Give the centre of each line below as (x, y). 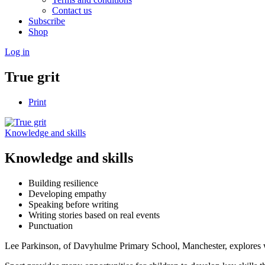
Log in (17, 52)
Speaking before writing (73, 204)
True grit (32, 77)
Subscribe (47, 21)
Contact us (72, 10)
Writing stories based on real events (94, 215)
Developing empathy (67, 193)
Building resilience (63, 183)
